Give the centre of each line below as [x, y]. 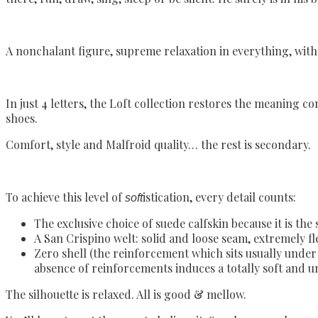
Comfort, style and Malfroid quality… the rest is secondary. [158, 145]
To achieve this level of [65, 197]
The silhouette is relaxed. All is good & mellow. [126, 295]
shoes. [22, 119]
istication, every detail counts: [219, 197]
